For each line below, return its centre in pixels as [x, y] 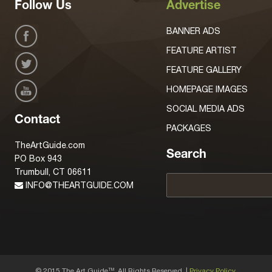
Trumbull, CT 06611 [53, 172]
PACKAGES [189, 128]
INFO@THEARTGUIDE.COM [78, 185]
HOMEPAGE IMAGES [207, 89]
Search [186, 155]
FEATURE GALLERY [204, 70]
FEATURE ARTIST [202, 50]
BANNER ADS [193, 31]
